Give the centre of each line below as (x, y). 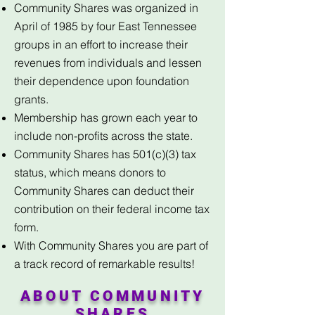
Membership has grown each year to (106, 117)
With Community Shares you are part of (111, 245)
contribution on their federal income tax (112, 209)
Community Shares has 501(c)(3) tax (105, 154)
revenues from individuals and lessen (108, 63)
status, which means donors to (90, 172)
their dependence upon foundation (102, 81)
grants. (31, 99)
